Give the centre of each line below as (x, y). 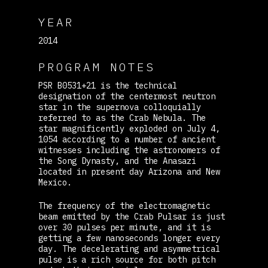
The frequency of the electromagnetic (125, 205)
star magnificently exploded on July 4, (130, 128)
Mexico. (55, 182)
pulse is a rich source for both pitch (127, 259)
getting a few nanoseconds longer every (130, 238)
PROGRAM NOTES (97, 66)
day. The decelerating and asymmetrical (130, 249)
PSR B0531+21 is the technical (108, 85)
